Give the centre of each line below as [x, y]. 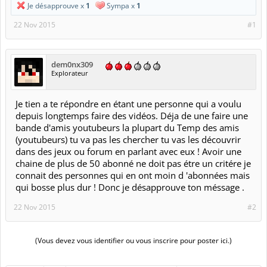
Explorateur [70, 73]
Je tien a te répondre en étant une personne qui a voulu [128, 104]
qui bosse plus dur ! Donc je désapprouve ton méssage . [130, 187]
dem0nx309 [72, 64]
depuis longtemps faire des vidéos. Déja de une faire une [132, 116]
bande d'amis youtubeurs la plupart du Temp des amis [127, 128]
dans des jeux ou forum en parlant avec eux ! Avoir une [128, 151]
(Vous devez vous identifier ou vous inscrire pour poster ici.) [133, 240]
